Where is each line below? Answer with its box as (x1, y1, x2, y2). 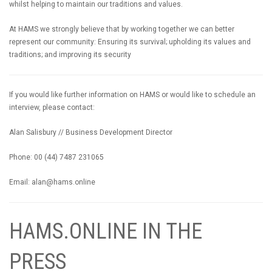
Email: (9, 178, 32, 186)
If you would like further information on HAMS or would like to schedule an (9, 90, 256, 99)
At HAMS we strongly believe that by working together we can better (9, 25, 234, 33)
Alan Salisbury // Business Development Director (9, 128, 172, 137)
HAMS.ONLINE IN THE (9, 219, 202, 244)
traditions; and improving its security (9, 50, 131, 59)
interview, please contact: (9, 103, 95, 112)
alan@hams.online (32, 178, 95, 186)
